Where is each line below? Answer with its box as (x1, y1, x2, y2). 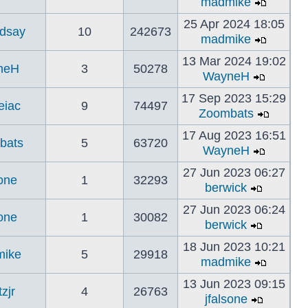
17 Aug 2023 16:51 (181, 129, 286, 142)
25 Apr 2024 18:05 (183, 17, 285, 31)
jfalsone (204, 292, 247, 306)
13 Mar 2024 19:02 (181, 54, 286, 68)
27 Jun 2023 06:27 (182, 166, 285, 179)
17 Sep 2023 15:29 (181, 91, 286, 105)
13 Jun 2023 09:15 (182, 277, 285, 291)
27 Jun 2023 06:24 (182, 203, 285, 217)
